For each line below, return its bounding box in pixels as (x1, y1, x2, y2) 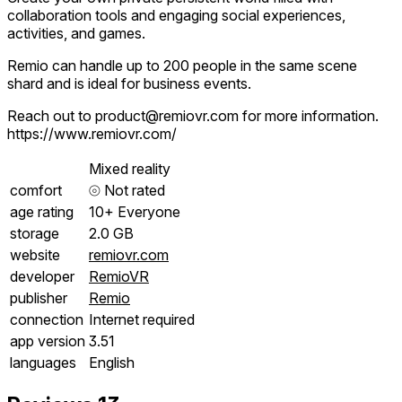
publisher (10, 288, 67, 307)
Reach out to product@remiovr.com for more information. (7, 106, 379, 125)
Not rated (100, 180, 165, 199)
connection (10, 310, 83, 328)
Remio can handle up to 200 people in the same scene (7, 56, 357, 74)
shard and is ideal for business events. (7, 74, 251, 92)
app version (10, 331, 85, 350)
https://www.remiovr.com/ (7, 124, 177, 143)
